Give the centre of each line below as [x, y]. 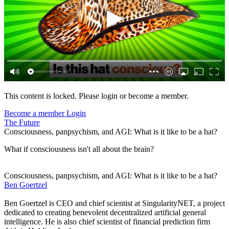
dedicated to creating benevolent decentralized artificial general [105, 212]
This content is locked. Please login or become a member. [96, 96]
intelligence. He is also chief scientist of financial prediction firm [107, 221]
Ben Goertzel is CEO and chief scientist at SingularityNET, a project [114, 203]
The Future [22, 122]
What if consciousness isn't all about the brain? [79, 149]
